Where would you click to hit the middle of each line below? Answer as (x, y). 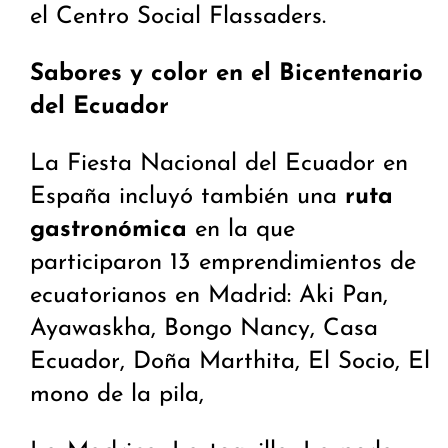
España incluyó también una (187, 197)
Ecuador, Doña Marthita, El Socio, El (230, 362)
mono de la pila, (117, 395)
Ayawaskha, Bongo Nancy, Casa (204, 329)
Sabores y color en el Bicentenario (226, 74)
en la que (241, 230)
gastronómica (108, 230)
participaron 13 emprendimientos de (223, 263)
